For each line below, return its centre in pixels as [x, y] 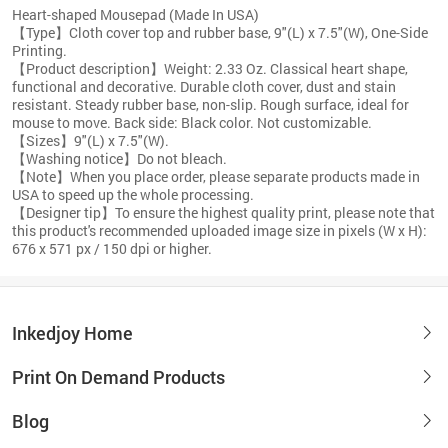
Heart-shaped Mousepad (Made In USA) [135, 14]
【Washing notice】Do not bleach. [119, 158]
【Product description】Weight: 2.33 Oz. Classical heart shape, [210, 68]
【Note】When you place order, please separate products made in [216, 176]
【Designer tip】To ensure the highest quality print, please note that [223, 212]
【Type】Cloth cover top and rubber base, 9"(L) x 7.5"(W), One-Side [220, 32]
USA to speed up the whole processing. [133, 194]
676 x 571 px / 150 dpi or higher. [112, 248]
